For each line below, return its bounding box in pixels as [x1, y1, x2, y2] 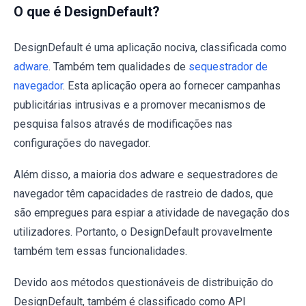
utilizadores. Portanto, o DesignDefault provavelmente [14, 225, 273, 238]
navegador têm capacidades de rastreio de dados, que [14, 187, 273, 200]
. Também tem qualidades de [48, 60, 189, 73]
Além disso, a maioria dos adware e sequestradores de [14, 168, 278, 181]
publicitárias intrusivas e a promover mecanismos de [14, 98, 266, 111]
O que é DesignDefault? [14, 3, 160, 20]
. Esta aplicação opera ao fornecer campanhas [63, 79, 281, 92]
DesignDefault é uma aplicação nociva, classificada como [14, 41, 287, 54]
